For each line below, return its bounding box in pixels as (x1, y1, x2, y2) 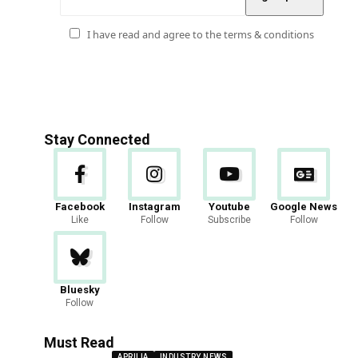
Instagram (128, 200, 181, 213)
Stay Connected (44, 130, 151, 148)
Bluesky (59, 283, 100, 296)
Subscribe (207, 213, 251, 225)
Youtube (208, 200, 250, 213)
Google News (270, 200, 338, 213)
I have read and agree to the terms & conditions (86, 26, 314, 42)
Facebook (54, 200, 105, 213)
